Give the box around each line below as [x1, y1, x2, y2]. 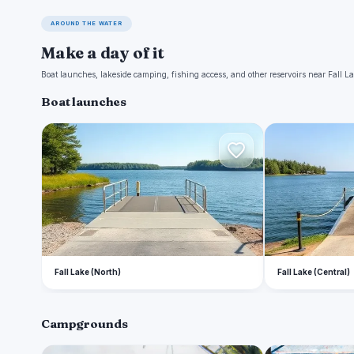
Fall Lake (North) [55, 267, 121, 277]
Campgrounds [41, 316, 128, 331]
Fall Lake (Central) [277, 267, 350, 277]
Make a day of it [41, 43, 164, 62]
